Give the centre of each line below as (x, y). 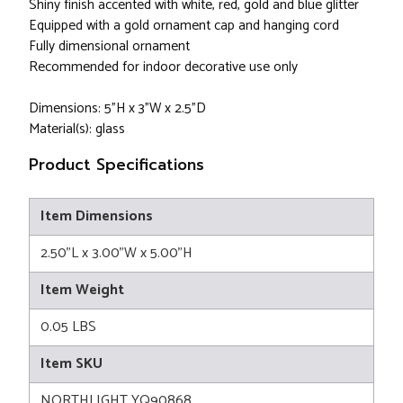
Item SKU (72, 364)
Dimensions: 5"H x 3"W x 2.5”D (117, 109)
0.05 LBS (68, 327)
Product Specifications (116, 165)
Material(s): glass (77, 130)
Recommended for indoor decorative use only (163, 67)
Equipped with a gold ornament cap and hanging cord (184, 26)
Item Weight (82, 291)
